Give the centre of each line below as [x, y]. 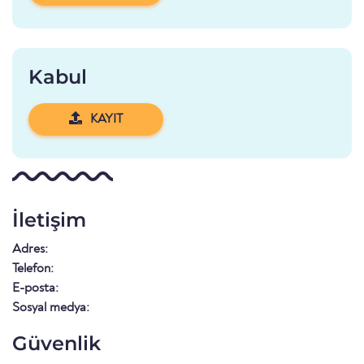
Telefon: [33, 269]
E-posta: [35, 289]
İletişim [49, 220]
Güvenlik [56, 344]
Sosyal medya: [51, 308]
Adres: [30, 250]
